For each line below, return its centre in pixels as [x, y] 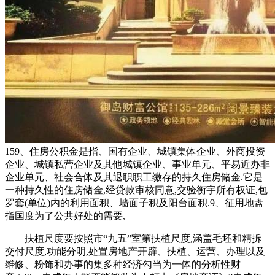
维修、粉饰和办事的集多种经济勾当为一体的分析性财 [123, 264]
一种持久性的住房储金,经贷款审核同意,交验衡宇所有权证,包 [136, 190]
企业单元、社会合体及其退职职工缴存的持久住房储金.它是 [134, 177]
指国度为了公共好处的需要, [65, 215]
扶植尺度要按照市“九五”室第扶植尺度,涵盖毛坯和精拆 [133, 238]
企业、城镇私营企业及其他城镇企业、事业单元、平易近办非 [137, 164]
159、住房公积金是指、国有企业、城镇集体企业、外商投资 [135, 151]
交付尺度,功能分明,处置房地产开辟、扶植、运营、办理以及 [135, 251]
